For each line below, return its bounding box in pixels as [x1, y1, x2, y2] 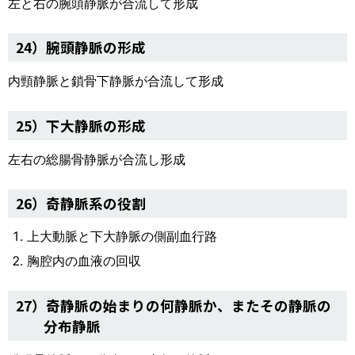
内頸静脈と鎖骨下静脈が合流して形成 [8, 73, 223, 90]
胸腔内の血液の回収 [27, 253, 141, 269]
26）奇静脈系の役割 [16, 193, 146, 214]
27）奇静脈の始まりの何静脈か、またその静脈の [16, 295, 331, 315]
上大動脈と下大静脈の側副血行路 [27, 228, 217, 245]
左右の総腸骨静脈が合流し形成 [8, 151, 185, 167]
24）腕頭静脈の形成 [16, 36, 146, 57]
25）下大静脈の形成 [16, 115, 146, 136]
